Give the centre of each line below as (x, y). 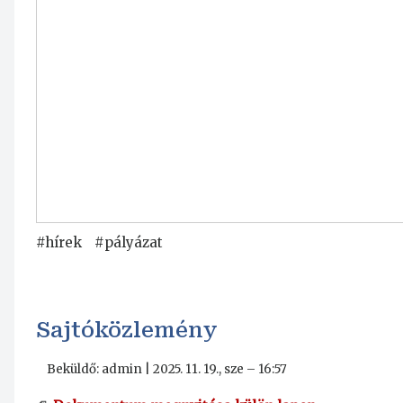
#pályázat (129, 243)
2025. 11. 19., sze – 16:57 (220, 370)
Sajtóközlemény (127, 331)
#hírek (59, 243)
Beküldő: (74, 370)
